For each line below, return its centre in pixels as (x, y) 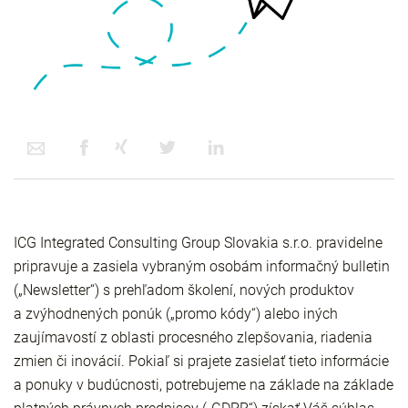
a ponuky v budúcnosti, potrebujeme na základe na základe (204, 385)
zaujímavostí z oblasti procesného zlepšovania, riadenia (193, 338)
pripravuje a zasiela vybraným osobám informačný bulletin (202, 267)
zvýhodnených (72, 314)
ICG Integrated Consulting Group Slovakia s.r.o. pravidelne (198, 243)
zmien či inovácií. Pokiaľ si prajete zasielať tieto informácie (201, 362)
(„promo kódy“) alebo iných (252, 314)
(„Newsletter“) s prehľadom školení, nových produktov (184, 291)
